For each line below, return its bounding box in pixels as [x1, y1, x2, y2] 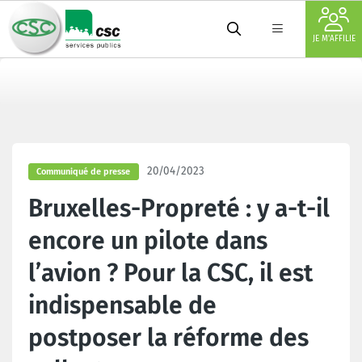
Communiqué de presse [36, 166, 131, 177]
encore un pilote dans [28, 225, 267, 255]
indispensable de [28, 290, 217, 320]
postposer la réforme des [28, 322, 309, 352]
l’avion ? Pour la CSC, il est [28, 258, 313, 288]
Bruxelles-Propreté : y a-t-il [28, 193, 330, 223]
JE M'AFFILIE [312, 34, 356, 44]
